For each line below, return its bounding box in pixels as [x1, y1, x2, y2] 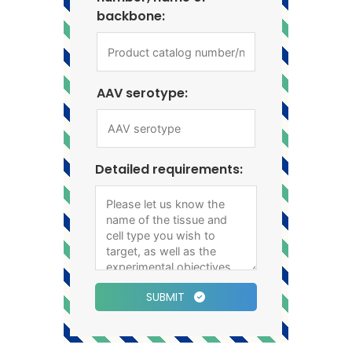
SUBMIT [146, 288, 189, 305]
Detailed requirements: [95, 160, 244, 179]
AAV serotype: [96, 83, 188, 102]
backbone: [96, 6, 165, 25]
